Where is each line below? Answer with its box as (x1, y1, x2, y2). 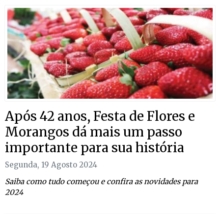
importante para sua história (5, 139, 184, 156)
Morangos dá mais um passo (5, 123, 182, 140)
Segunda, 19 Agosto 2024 (5, 160, 97, 169)
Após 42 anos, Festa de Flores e (5, 108, 195, 124)
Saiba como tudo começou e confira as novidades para (5, 176, 198, 186)
